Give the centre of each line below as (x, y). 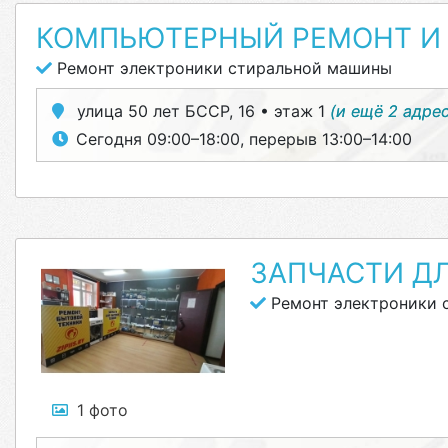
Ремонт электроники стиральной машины (222, 68)
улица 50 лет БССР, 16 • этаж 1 (201, 111)
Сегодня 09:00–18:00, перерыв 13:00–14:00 (244, 139)
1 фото (102, 410)
